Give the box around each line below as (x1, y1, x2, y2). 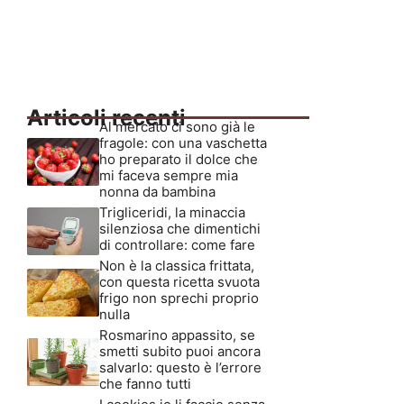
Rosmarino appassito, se (99, 326, 255, 344)
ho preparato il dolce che (99, 151, 258, 169)
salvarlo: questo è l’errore (99, 359, 262, 377)
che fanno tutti (99, 375, 191, 393)
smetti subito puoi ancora (99, 343, 261, 361)
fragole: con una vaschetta (99, 134, 267, 152)
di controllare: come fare (99, 236, 255, 254)
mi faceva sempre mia (99, 167, 238, 185)
